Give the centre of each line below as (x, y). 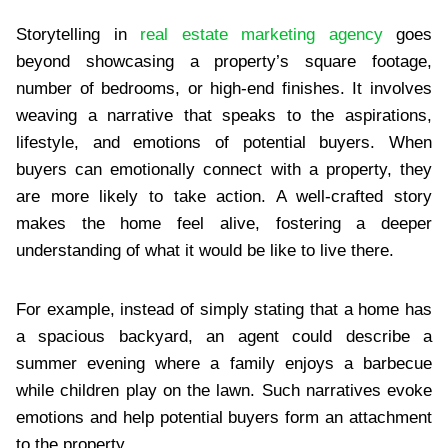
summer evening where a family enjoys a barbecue (224, 363)
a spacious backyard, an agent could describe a (224, 336)
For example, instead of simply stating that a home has (224, 309)
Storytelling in (78, 34)
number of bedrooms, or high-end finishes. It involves (224, 88)
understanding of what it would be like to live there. (205, 250)
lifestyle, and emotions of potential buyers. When (224, 142)
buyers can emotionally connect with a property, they (224, 169)
